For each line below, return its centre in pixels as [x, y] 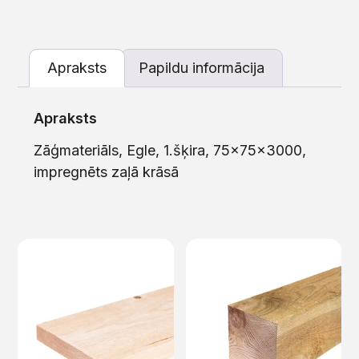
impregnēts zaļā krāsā [107, 172]
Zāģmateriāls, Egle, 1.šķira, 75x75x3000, [170, 151]
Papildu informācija [202, 67]
